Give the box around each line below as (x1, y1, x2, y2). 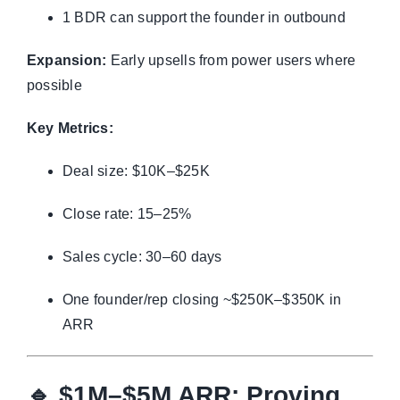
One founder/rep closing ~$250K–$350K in (62, 291, 342, 307)
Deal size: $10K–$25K (62, 162, 210, 179)
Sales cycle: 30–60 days (62, 248, 222, 264)
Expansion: (26, 52, 107, 68)
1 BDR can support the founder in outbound (62, 9, 346, 25)
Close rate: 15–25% (62, 205, 192, 221)
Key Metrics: (26, 120, 113, 136)
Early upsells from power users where (106, 52, 356, 68)
